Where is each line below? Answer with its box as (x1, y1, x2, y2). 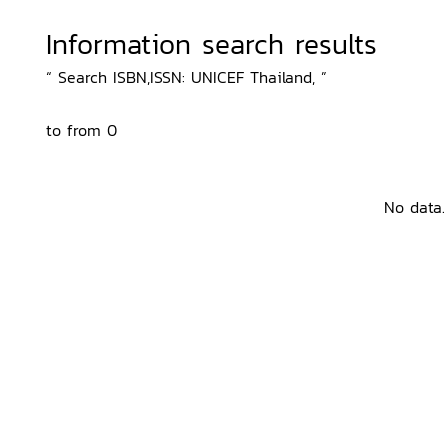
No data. (383, 195, 445, 219)
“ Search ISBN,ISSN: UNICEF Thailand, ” (46, 65, 327, 89)
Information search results (46, 23, 377, 65)
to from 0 (46, 118, 117, 142)
